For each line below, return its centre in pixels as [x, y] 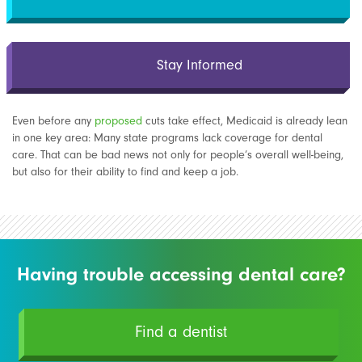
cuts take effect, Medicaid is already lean [245, 121]
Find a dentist [181, 331]
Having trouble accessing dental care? [181, 274]
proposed [118, 121]
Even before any [53, 121]
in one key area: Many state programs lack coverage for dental [167, 138]
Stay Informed [197, 65]
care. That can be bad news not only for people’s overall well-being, [178, 155]
